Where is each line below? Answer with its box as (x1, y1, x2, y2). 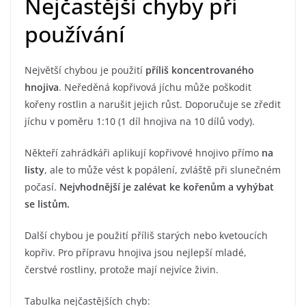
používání (25, 19, 125, 49)
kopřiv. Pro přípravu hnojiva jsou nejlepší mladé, (25, 246, 247, 260)
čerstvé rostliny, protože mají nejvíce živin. (25, 263, 219, 277)
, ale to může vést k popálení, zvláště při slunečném (44, 163, 281, 177)
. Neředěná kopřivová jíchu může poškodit (59, 81, 251, 94)
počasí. (25, 180, 57, 194)
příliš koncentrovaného (143, 64, 254, 77)
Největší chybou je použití (25, 64, 143, 77)
